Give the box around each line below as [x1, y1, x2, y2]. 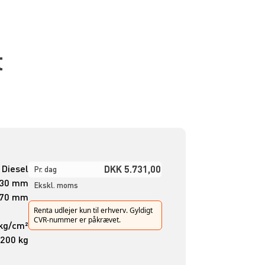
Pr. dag [34, 164, 57, 174]
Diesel [1, 162, 28, 175]
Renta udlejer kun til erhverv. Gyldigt [33, 205, 153, 216]
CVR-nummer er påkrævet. [33, 215, 121, 225]
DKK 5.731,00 [104, 163, 161, 176]
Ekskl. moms [34, 180, 78, 190]
